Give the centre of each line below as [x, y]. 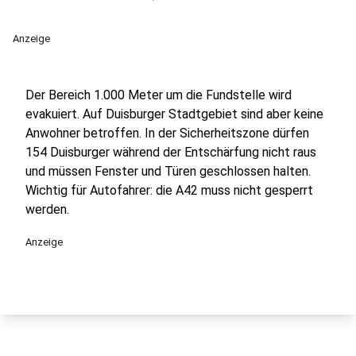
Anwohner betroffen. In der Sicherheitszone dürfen [167, 133]
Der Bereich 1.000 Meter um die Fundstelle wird [159, 95]
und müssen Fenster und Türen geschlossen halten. [168, 171]
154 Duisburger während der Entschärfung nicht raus [171, 152]
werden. [47, 209]
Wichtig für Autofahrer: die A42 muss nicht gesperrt [169, 190]
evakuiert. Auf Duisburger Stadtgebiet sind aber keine [174, 114]
